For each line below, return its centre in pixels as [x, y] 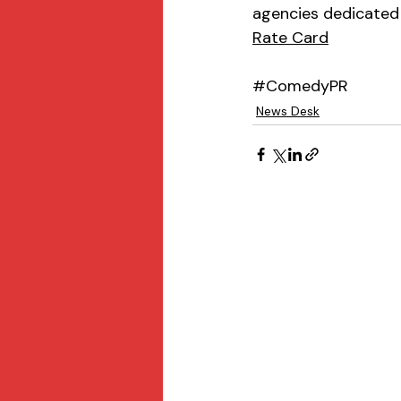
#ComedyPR [300, 85]
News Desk [288, 111]
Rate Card [290, 37]
